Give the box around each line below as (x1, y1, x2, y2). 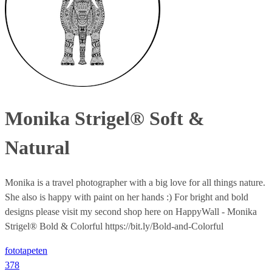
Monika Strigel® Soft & (5, 107, 205, 130)
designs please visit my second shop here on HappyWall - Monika (5, 206, 257, 217)
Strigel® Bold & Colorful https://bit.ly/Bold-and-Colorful (5, 220, 223, 231)
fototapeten (5, 245, 47, 256)
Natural (5, 137, 70, 159)
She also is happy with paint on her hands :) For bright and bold (5, 191, 248, 202)
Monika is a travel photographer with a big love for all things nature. (5, 177, 265, 188)
